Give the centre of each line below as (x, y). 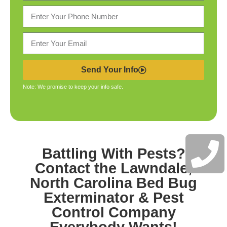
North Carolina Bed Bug (113, 183)
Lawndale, (156, 168)
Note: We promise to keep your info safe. (73, 87)
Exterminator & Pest (113, 198)
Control (78, 212)
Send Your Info (109, 70)
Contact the (78, 168)
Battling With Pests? (113, 154)
